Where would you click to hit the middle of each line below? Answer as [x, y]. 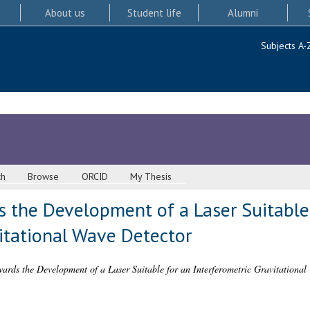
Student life [154, 12]
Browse [44, 177]
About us [65, 12]
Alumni [243, 12]
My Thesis [151, 177]
